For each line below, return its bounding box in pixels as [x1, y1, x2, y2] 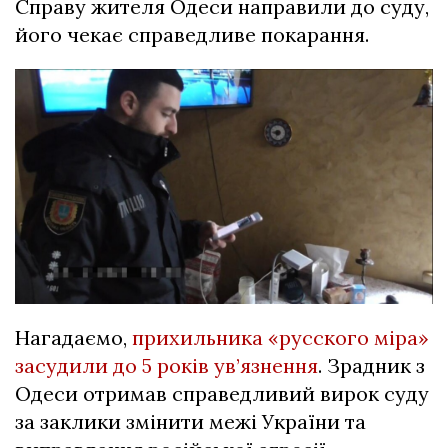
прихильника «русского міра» [132, 325, 429, 351]
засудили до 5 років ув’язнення [15, 353, 318, 379]
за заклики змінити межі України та [15, 409, 366, 435]
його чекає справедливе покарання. [15, 22, 369, 48]
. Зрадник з [318, 353, 425, 379]
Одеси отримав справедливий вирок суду [15, 381, 429, 407]
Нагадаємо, [15, 325, 132, 351]
